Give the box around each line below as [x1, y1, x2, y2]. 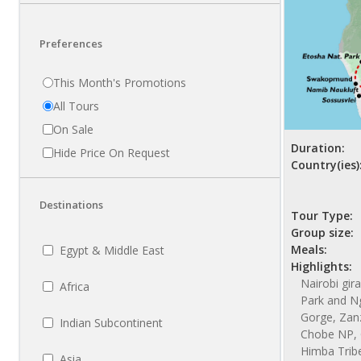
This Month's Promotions [53, 75, 186, 91]
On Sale [53, 122, 93, 138]
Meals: [291, 242, 327, 258]
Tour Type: [291, 208, 353, 224]
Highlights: [291, 259, 352, 275]
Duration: [291, 140, 345, 156]
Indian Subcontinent [60, 315, 163, 331]
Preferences [39, 36, 102, 52]
